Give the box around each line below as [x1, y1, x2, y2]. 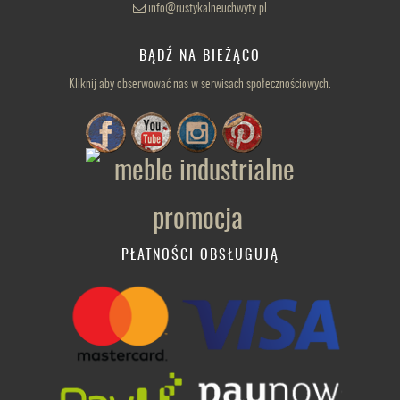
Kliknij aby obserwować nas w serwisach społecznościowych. [69, 79, 331, 92]
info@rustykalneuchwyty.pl [148, 3, 267, 16]
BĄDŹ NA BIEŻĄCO [139, 49, 261, 64]
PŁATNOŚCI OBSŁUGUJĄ [121, 248, 279, 263]
